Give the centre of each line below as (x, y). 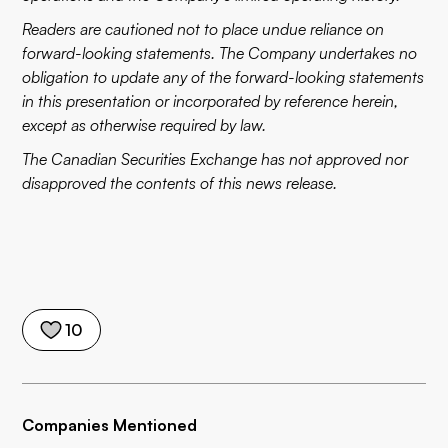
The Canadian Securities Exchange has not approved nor (215, 159)
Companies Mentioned (110, 425)
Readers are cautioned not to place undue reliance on (203, 29)
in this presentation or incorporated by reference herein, (210, 101)
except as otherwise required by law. (144, 125)
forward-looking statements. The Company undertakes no (220, 53)
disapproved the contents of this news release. (180, 183)
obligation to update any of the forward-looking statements (223, 77)
